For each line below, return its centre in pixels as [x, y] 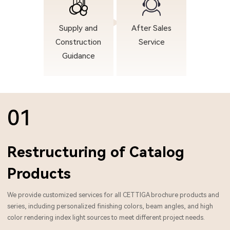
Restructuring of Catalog [96, 152]
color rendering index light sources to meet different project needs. [106, 218]
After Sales [152, 28]
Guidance [78, 56]
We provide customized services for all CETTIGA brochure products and [113, 195]
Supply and [79, 28]
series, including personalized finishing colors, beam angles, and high [110, 206]
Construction [79, 42]
